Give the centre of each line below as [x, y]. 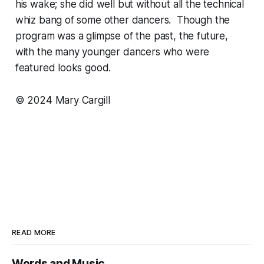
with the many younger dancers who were [112, 52]
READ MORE [34, 233]
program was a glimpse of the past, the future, [121, 36]
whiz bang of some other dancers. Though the [123, 20]
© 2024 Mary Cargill [62, 100]
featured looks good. [63, 67]
